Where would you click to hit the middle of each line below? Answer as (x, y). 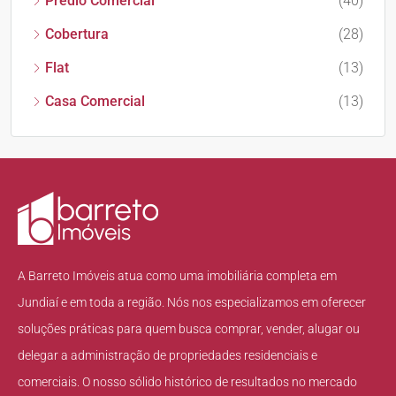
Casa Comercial (95, 101)
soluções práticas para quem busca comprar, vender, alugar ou (189, 328)
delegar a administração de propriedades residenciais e (168, 355)
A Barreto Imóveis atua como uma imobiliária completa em (177, 275)
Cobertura (77, 34)
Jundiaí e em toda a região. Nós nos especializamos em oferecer (192, 302)
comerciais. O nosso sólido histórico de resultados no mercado (187, 381)
